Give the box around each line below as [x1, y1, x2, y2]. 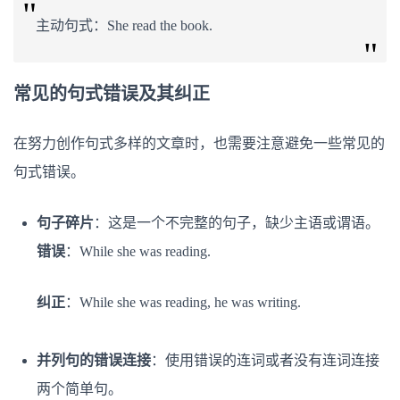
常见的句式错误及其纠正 [13, 83, 210, 104]
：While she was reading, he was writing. [65, 294, 301, 310]
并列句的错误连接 [37, 352, 151, 368]
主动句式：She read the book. [36, 17, 212, 33]
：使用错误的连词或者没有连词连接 [151, 352, 379, 368]
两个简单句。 [37, 380, 122, 396]
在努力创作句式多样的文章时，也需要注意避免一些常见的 [13, 135, 385, 151]
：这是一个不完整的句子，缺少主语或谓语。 [94, 214, 379, 230]
